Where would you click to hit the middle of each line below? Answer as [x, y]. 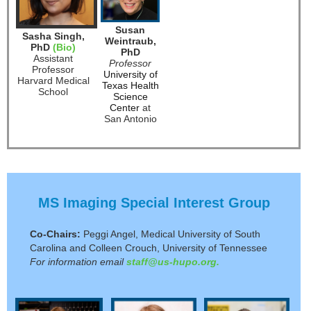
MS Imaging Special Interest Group [154, 203]
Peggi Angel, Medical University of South [170, 234]
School [53, 92]
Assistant [53, 59]
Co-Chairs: [55, 234]
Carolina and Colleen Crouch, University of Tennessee [149, 248]
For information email [78, 262]
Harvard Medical [53, 81]
